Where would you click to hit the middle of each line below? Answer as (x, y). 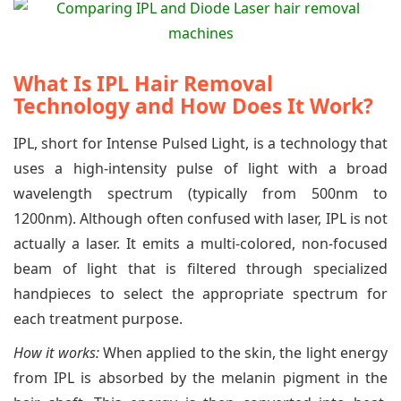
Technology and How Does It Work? (193, 105)
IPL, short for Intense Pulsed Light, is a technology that (200, 143)
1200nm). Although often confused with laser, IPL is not (200, 218)
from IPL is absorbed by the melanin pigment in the (200, 377)
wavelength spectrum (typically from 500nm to (200, 193)
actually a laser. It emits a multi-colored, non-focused (200, 243)
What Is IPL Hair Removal (143, 83)
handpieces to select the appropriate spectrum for (200, 293)
